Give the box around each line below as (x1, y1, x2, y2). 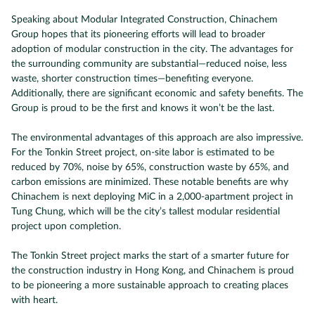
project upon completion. (11, 221, 121, 231)
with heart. (11, 295, 58, 305)
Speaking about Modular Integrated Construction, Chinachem (11, 15, 278, 25)
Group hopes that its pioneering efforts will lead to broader (11, 30, 265, 39)
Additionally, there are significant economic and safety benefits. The (11, 89, 303, 98)
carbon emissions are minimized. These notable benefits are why (11, 177, 288, 187)
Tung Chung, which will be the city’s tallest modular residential (11, 207, 280, 217)
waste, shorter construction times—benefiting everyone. (11, 74, 253, 84)
